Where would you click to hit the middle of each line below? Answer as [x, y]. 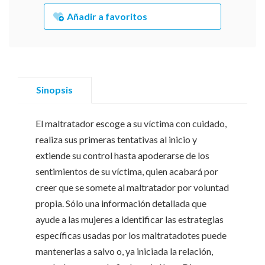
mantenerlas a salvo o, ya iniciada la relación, [124, 251]
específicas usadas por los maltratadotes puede [131, 235]
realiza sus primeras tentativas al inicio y [116, 139]
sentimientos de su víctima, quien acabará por [127, 171]
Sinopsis [54, 90]
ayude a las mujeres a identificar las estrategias [130, 219]
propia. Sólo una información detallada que [121, 203]
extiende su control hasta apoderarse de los [122, 155]
